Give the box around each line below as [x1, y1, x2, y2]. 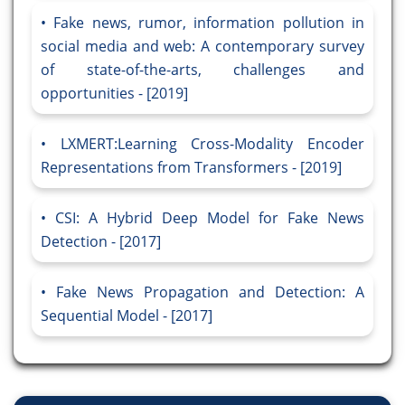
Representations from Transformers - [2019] [41, 157, 342, 178]
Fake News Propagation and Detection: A [56, 282, 364, 303]
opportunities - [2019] [41, 83, 188, 104]
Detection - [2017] [41, 231, 161, 252]
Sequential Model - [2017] [41, 306, 212, 326]
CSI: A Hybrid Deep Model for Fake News [55, 208, 364, 229]
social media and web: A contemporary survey [41, 36, 364, 57]
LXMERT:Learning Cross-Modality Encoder [60, 134, 365, 155]
